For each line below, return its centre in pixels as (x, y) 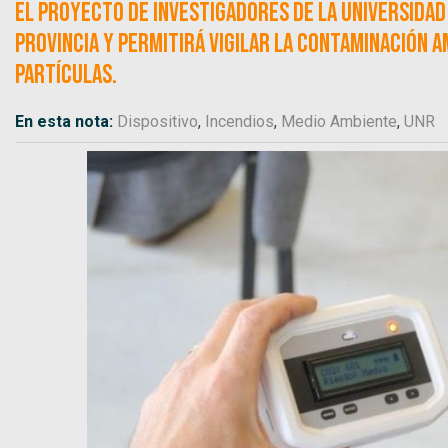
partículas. (66, 75)
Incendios (239, 121)
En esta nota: (66, 121)
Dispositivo (157, 121)
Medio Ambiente (339, 121)
